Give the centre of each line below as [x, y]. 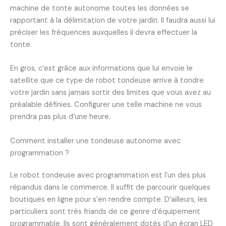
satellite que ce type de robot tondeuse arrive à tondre [107, 81]
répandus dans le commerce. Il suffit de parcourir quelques [110, 187]
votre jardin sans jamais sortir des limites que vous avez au [110, 93]
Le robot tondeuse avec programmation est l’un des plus [108, 175]
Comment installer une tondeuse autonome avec [95, 141]
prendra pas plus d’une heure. [60, 117]
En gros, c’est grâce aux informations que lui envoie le [101, 69]
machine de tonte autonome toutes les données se [100, 9]
